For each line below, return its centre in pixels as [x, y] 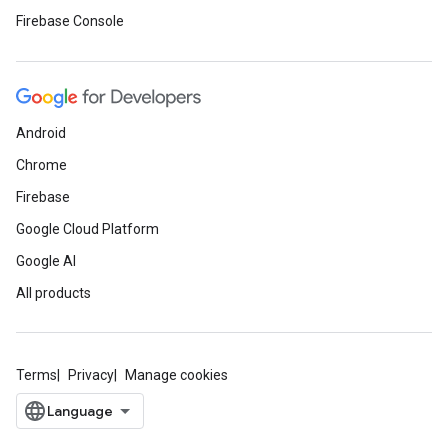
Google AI [46, 261]
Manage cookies [176, 375]
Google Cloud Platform [87, 229]
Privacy [91, 375]
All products [53, 293]
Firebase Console [70, 21]
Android [41, 133]
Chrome [41, 165]
